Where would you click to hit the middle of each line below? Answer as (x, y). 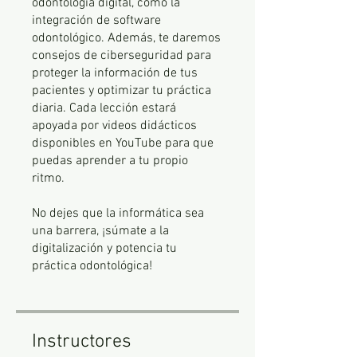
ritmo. (48, 178)
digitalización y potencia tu (104, 249)
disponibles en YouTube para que (123, 143)
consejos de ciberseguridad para (122, 56)
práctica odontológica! (92, 266)
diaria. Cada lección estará (104, 108)
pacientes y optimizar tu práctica (122, 91)
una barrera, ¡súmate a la (100, 231)
